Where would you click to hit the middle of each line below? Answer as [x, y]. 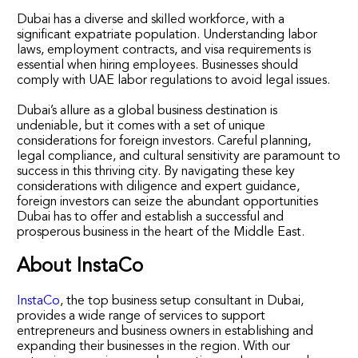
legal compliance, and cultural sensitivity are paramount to [179, 156]
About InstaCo [80, 267]
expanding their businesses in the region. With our [154, 346]
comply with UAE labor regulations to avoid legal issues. [174, 80]
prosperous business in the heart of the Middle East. [161, 232]
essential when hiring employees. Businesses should [158, 65]
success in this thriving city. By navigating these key [156, 171]
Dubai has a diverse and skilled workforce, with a [151, 20]
